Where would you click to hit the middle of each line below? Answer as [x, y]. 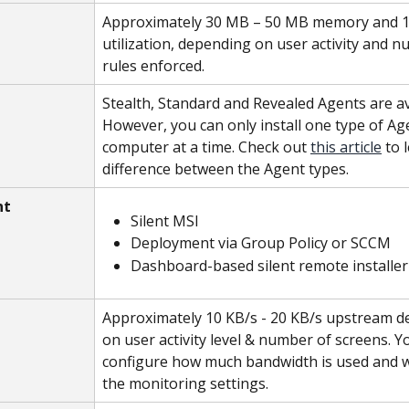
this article [346, 147]
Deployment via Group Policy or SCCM [261, 243]
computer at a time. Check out [206, 147]
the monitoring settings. [185, 383]
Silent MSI [165, 221]
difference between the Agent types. [225, 169]
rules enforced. [153, 66]
